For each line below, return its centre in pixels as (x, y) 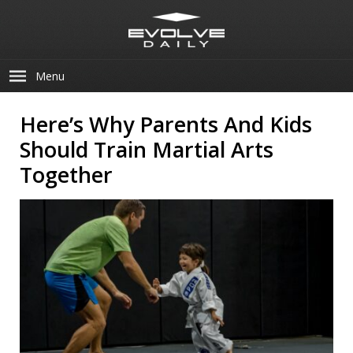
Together (66, 175)
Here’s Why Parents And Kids (166, 124)
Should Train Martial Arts (147, 149)
